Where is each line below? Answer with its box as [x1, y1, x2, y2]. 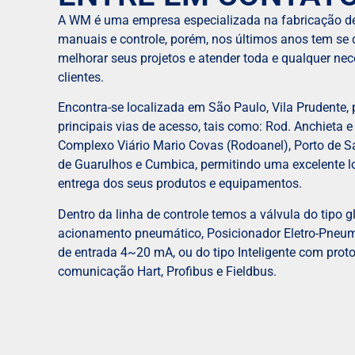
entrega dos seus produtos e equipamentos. [57, 176, 302, 192]
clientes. [57, 70, 104, 86]
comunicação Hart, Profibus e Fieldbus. [57, 263, 277, 279]
